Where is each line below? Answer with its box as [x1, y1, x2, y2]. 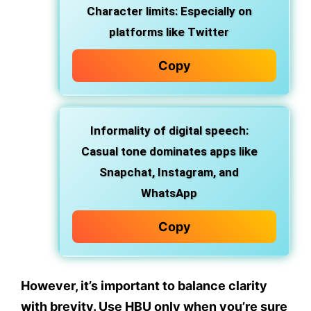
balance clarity [178, 278, 267, 294]
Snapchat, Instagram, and [99, 165, 239, 180]
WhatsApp [141, 186, 197, 201]
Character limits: [86, 4, 178, 19]
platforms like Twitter [109, 25, 229, 40]
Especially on [177, 4, 252, 19]
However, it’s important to [21, 278, 178, 294]
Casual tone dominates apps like [81, 144, 258, 159]
